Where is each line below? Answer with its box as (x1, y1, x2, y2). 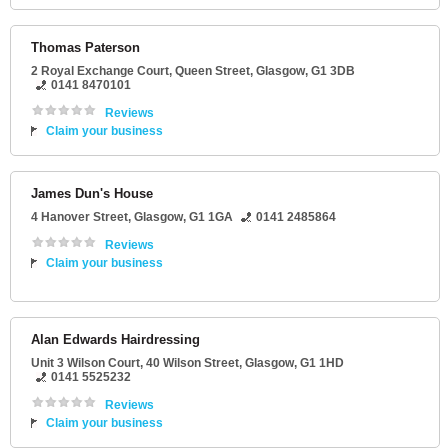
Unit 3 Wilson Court (31, 356, 140, 371)
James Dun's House (31, 186, 153, 202)
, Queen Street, (169, 64, 256, 79)
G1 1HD (300, 356, 344, 371)
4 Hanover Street (31, 210, 128, 225)
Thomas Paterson (31, 40, 140, 56)
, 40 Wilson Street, (140, 356, 245, 371)
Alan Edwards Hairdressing (31, 332, 200, 348)
